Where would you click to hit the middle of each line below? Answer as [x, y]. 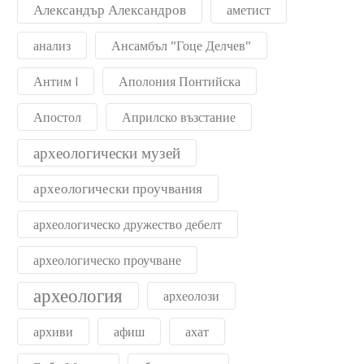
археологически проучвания [118, 188]
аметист [249, 10]
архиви [53, 331]
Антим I [56, 81]
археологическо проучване [107, 260]
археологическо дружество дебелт [128, 224]
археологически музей [107, 153]
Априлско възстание [179, 117]
